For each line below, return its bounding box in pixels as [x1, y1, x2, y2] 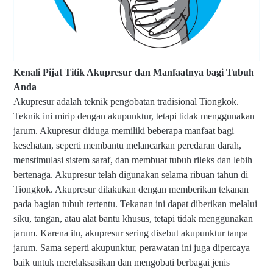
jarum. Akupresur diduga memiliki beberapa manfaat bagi [13, 126, 234, 136]
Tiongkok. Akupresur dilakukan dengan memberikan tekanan [13, 184, 249, 194]
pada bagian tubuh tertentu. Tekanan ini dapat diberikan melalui [13, 199, 257, 209]
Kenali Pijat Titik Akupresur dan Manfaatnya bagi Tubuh [13, 67, 254, 77]
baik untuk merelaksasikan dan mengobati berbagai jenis [13, 257, 230, 268]
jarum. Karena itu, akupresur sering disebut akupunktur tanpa [13, 228, 248, 238]
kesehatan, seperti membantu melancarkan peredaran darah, [13, 140, 241, 151]
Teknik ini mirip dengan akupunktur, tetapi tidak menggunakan [13, 111, 255, 121]
